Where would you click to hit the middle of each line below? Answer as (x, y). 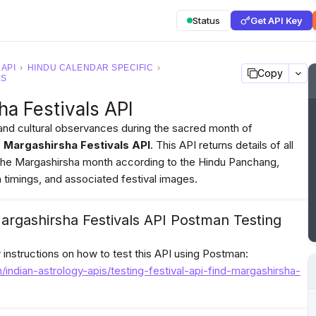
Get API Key (276, 20)
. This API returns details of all (222, 145)
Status (206, 20)
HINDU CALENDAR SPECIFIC (90, 68)
